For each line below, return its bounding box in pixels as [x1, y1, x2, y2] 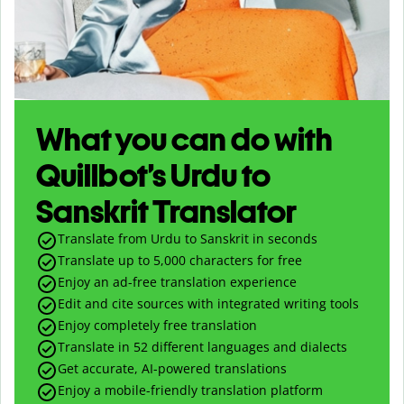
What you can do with [36, 119, 333, 159]
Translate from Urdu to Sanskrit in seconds [58, 229, 317, 247]
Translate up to [58, 251, 153, 269]
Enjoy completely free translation [58, 316, 257, 334]
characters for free [186, 251, 302, 269]
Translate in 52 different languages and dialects [58, 337, 347, 355]
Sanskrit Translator [36, 191, 297, 231]
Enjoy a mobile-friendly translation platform [58, 381, 323, 399]
